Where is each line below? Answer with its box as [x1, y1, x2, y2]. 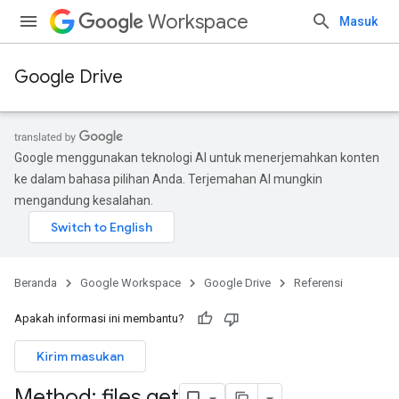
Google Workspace [80, 276, 181, 289]
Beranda [14, 276, 57, 289]
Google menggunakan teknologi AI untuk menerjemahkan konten [14, 151, 379, 165]
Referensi [294, 276, 343, 289]
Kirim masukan [37, 348, 124, 364]
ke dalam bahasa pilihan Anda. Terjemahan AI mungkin [14, 172, 322, 186]
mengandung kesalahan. [14, 193, 153, 208]
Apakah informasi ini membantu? [14, 312, 184, 325]
